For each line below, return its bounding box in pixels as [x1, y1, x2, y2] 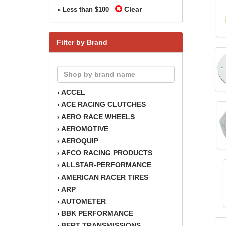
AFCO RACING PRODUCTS [61, 148, 152, 157]
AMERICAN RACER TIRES [61, 173, 148, 181]
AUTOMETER [61, 197, 106, 205]
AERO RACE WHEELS [61, 112, 135, 121]
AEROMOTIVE [61, 124, 108, 133]
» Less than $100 [57, 6, 115, 13]
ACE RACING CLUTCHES [61, 100, 146, 108]
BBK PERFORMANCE [61, 209, 133, 217]
